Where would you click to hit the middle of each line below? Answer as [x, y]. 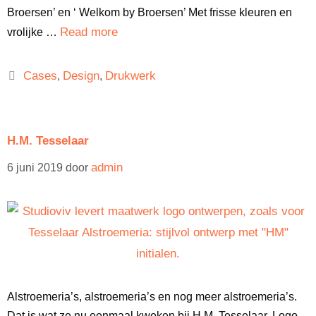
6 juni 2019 [35, 168]
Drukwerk [130, 76]
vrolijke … [34, 32]
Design [81, 76]
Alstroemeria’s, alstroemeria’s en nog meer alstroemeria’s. [152, 297]
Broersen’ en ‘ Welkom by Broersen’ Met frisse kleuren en [150, 12]
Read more [89, 32]
